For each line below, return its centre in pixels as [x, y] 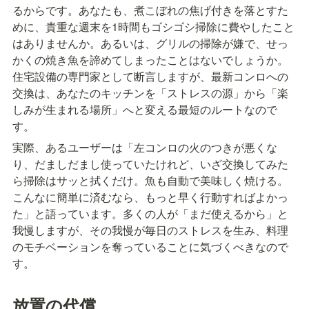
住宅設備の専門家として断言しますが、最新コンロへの [150, 77]
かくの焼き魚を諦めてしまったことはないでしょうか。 [150, 60]
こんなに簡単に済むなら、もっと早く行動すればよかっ [150, 197]
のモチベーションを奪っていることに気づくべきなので [150, 247]
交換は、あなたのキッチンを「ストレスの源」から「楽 [150, 93]
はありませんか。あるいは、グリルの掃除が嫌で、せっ [150, 43]
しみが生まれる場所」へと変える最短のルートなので [145, 110]
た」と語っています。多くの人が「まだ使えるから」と [150, 214]
